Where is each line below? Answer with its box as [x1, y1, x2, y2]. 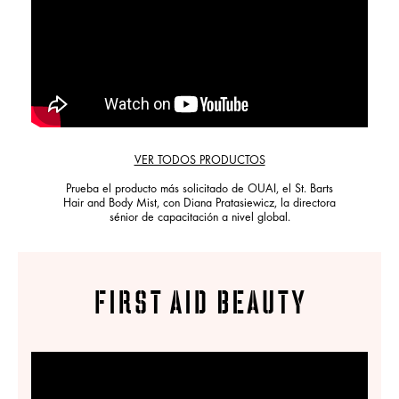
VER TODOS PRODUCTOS [134, 155, 265, 168]
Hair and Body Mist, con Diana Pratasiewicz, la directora [63, 198, 336, 211]
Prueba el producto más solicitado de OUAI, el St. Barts [66, 183, 333, 197]
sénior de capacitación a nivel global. [109, 212, 290, 225]
